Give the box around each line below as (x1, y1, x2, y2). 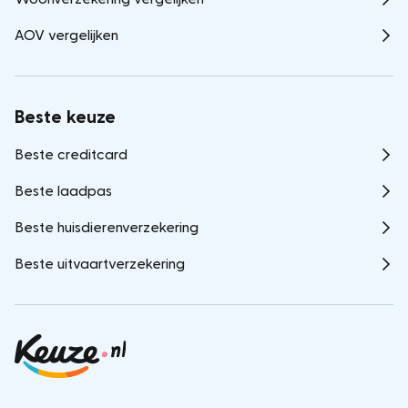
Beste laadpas (15, 184, 112, 199)
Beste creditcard (15, 148, 127, 162)
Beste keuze (15, 108, 116, 127)
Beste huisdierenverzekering (15, 220, 199, 235)
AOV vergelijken (15, 28, 118, 43)
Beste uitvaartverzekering (15, 257, 185, 271)
